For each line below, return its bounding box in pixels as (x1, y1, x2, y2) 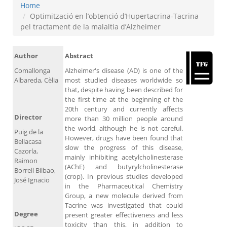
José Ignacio (14, 175, 53, 185)
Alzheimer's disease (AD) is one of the (65, 66, 183, 75)
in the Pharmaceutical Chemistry (65, 181, 183, 191)
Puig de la (14, 127, 43, 137)
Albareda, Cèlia (14, 75, 58, 85)
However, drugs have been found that (65, 133, 183, 143)
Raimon (14, 156, 37, 166)
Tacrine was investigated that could (65, 201, 183, 210)
